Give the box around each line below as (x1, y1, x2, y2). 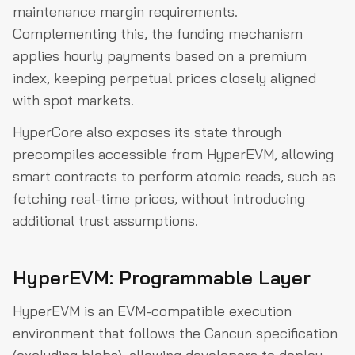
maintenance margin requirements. (13, 2, 238, 21)
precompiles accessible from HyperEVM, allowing (13, 144, 334, 163)
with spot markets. (13, 90, 134, 109)
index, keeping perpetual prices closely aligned (13, 68, 316, 87)
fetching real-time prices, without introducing (13, 189, 305, 208)
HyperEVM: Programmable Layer (13, 265, 311, 289)
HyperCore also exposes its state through (13, 122, 281, 141)
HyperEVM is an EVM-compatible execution (13, 301, 292, 320)
